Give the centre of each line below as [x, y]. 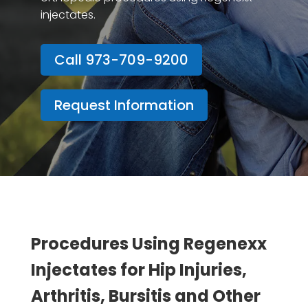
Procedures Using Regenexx [148, 244]
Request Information [124, 106]
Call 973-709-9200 [121, 60]
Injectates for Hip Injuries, [139, 270]
